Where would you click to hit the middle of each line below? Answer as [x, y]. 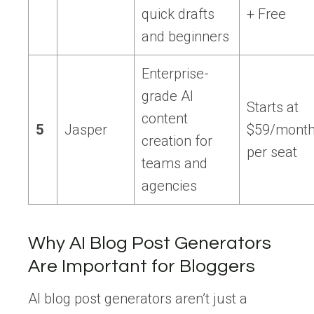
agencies [169, 186]
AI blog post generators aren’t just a [138, 299]
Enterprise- [175, 74]
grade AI [168, 96]
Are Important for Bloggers [142, 267]
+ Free [266, 14]
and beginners [185, 37]
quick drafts [178, 14]
